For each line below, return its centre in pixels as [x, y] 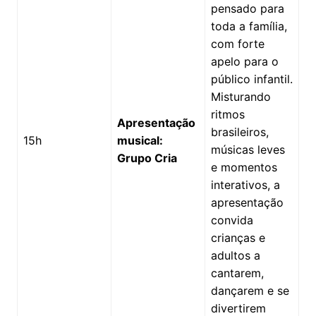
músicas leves [248, 149]
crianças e [238, 237]
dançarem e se [250, 290]
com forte [237, 43]
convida [232, 220]
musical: [140, 140]
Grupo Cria [147, 158]
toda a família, [249, 26]
